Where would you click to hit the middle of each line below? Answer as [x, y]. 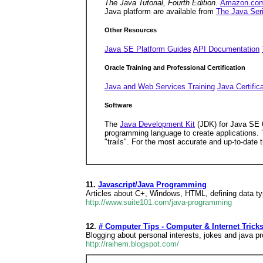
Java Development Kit [157, 124]
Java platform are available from [160, 11]
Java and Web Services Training [160, 86]
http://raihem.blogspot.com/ [132, 244]
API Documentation [226, 49]
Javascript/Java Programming [152, 185]
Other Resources [131, 30]
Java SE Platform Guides [148, 49]
